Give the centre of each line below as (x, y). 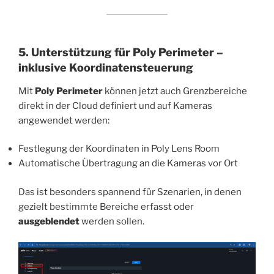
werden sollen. (112, 221)
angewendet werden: (64, 120)
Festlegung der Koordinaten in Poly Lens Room (119, 149)
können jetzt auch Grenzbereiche (175, 91)
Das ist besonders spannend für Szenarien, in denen (130, 192)
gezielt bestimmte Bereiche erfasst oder (106, 206)
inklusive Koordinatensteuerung (106, 68)
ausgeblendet (49, 221)
